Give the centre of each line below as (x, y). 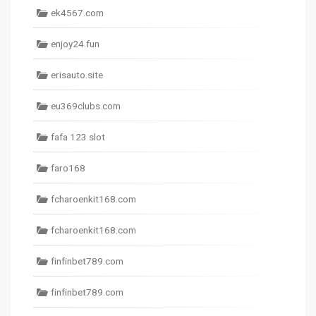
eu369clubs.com (86, 106)
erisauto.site (77, 75)
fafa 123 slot (78, 137)
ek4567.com (77, 13)
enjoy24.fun (75, 44)
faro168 (68, 168)
